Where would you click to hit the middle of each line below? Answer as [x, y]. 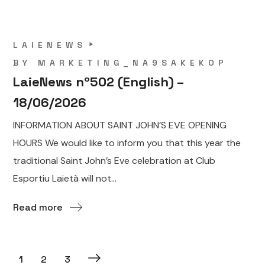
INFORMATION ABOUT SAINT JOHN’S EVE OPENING [120, 125]
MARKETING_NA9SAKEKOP [133, 62]
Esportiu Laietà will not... [65, 178]
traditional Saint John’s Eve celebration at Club [114, 160]
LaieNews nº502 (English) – [99, 81]
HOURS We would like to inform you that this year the [127, 143]
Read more [38, 207]
